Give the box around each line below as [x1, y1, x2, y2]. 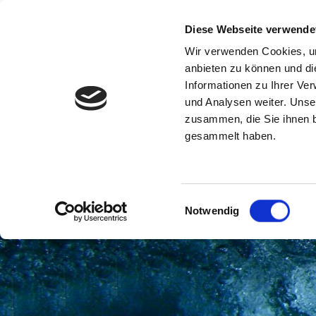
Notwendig [185, 205, 240, 217]
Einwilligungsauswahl [184, 195, 284, 208]
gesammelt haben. [185, 130, 276, 142]
